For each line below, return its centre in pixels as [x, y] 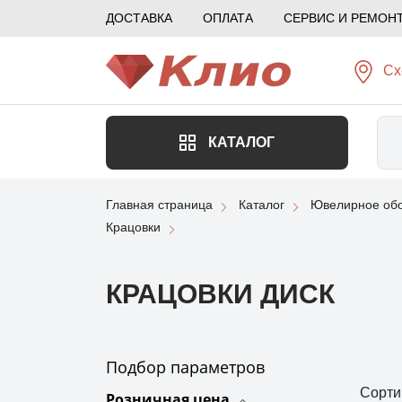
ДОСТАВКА [139, 18]
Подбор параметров [185, 367]
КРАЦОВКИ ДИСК [220, 293]
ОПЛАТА [228, 18]
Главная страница [159, 204]
